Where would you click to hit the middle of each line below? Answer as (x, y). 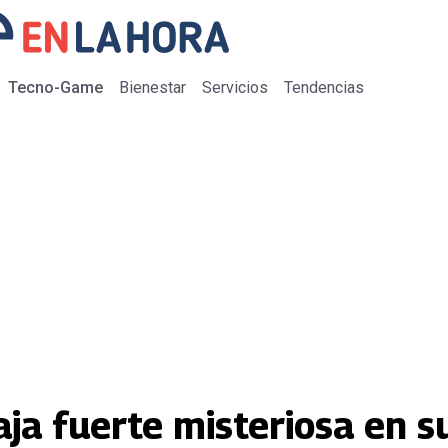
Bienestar (152, 87)
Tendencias (324, 87)
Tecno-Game (55, 87)
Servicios (235, 87)
